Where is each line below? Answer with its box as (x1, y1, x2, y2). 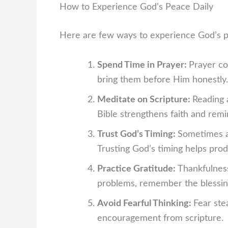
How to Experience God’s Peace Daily (60, 3, 213, 12)
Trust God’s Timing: (97, 130, 178, 139)
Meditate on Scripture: (97, 95, 192, 105)
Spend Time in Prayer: (97, 61, 189, 70)
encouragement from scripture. (97, 214, 223, 223)
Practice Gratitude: (97, 164, 178, 174)
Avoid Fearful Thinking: (97, 199, 193, 209)
